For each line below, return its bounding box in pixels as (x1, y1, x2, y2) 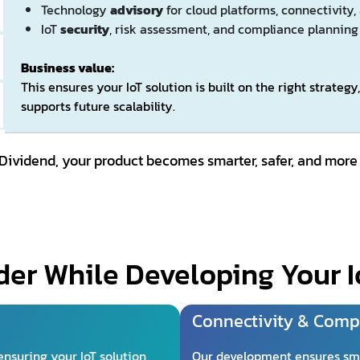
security (59, 18, 109, 39)
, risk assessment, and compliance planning (108, 18, 358, 39)
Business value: (20, 57, 114, 77)
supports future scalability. (20, 96, 175, 116)
